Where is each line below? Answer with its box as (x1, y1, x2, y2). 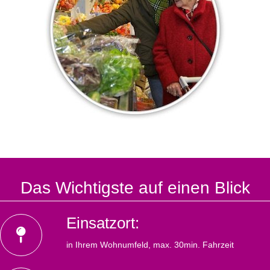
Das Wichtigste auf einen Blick (20, 178, 250, 198)
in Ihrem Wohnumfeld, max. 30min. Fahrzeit (66, 240, 234, 250)
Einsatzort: (66, 214, 139, 233)
